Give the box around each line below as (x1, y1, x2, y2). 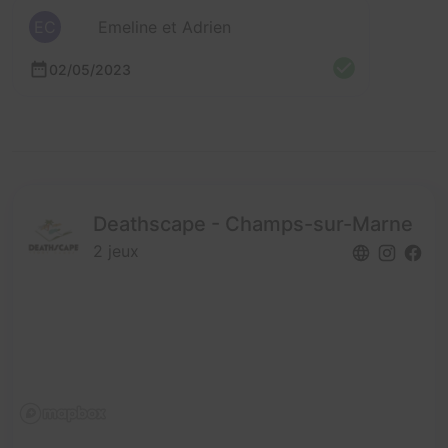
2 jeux (93, 241, 139, 262)
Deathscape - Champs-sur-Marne (93, 212, 413, 237)
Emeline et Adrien (97, 17, 231, 38)
